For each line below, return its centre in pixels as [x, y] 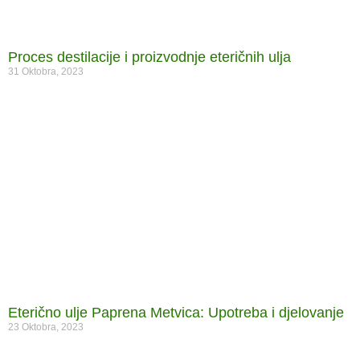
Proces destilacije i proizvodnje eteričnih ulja [149, 57]
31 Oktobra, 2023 [46, 71]
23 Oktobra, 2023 [46, 327]
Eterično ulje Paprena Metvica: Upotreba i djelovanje [176, 312]
